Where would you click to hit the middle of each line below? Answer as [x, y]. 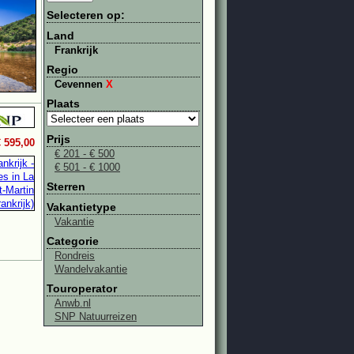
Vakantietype [81, 207]
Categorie [73, 241]
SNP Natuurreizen [96, 316]
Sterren [66, 186]
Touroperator [82, 288]
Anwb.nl [73, 303]
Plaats [63, 104]
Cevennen [80, 84]
